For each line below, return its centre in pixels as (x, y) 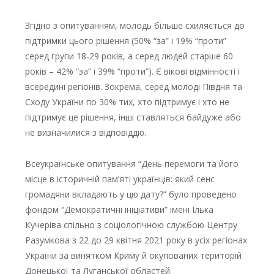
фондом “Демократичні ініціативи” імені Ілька (119, 210)
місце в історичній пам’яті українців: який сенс (120, 179)
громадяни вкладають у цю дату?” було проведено (131, 194)
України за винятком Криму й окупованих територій (133, 256)
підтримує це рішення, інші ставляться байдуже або (133, 117)
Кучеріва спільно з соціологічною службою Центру (131, 225)
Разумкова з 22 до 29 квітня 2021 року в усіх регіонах (136, 240)
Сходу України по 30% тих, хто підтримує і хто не (127, 102)
